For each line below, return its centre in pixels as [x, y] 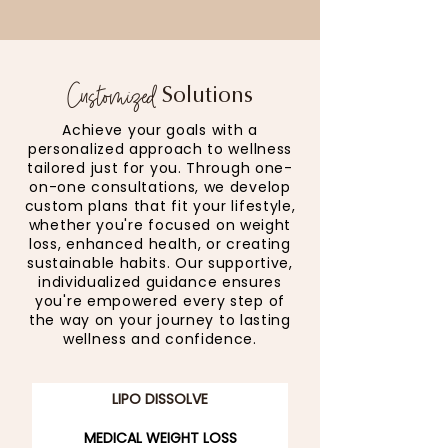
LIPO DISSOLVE [160, 399]
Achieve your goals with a [160, 130]
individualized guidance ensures [160, 282]
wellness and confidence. [160, 339]
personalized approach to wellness [160, 149]
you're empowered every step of [160, 301]
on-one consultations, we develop [160, 187]
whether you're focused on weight [160, 225]
